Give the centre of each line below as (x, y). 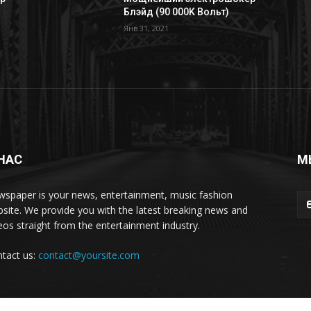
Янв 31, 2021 (146, 28)
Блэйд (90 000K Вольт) (176, 12)
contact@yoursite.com (89, 255)
